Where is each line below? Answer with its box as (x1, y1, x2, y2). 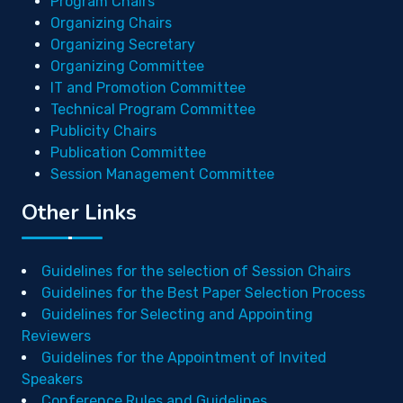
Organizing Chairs (50, 14, 172, 31)
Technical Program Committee (50, 101, 255, 118)
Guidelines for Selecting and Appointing (41, 306, 313, 323)
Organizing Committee (50, 58, 204, 75)
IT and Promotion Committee (50, 79, 246, 96)
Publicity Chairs (50, 122, 157, 139)
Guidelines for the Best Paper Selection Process (41, 284, 365, 301)
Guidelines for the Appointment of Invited (41, 349, 327, 366)
